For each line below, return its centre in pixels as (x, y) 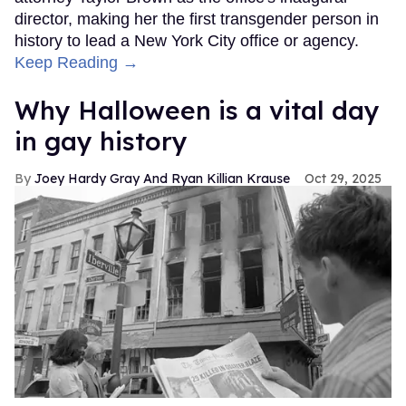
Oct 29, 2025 (343, 179)
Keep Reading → (77, 63)
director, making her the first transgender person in (197, 19)
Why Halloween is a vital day (197, 111)
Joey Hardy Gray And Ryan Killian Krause (162, 179)
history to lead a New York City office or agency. (187, 41)
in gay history (101, 141)
